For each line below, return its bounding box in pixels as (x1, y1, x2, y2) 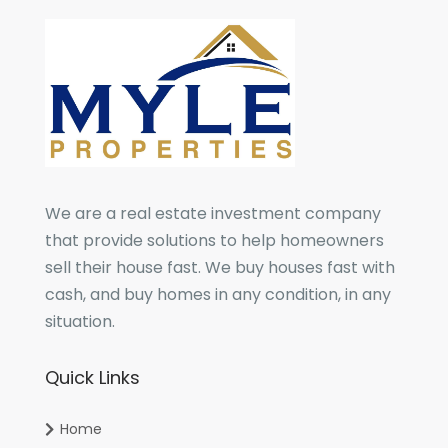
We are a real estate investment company (44, 201, 381, 225)
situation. (44, 309, 115, 333)
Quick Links (44, 364, 140, 390)
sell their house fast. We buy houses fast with (44, 255, 395, 279)
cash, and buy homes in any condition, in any (44, 282, 391, 306)
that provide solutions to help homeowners (44, 228, 384, 252)
